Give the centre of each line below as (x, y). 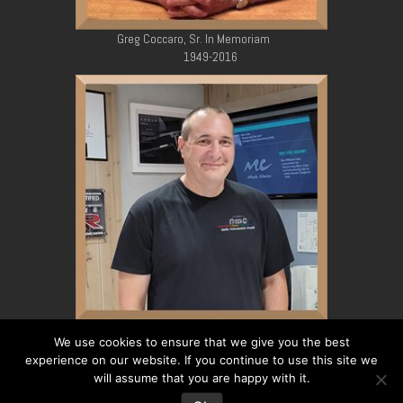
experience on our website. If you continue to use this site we (201, 360)
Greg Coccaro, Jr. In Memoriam (193, 330)
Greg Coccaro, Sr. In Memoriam (193, 39)
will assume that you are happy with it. (201, 378)
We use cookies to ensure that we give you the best (201, 342)
